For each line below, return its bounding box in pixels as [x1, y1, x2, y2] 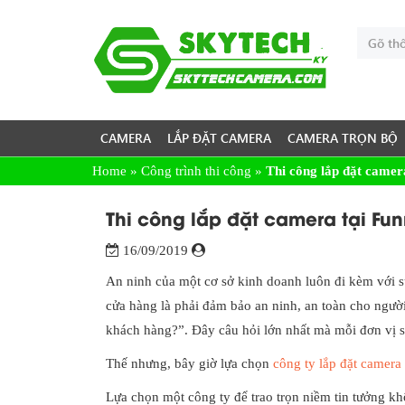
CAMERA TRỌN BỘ [287, 129, 398, 147]
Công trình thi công [141, 164, 251, 179]
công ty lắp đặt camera [273, 356, 401, 372]
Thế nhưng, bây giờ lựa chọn [106, 356, 273, 372]
